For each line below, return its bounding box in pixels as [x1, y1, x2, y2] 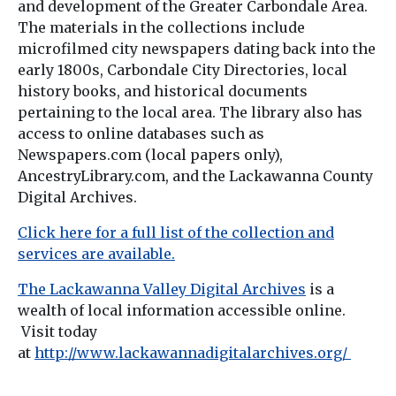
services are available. [18, 244, 175, 263]
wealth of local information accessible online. [18, 301, 346, 319]
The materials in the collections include [18, 18, 305, 36]
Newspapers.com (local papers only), [18, 145, 283, 164]
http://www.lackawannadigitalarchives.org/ [34, 343, 351, 362]
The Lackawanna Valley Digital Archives [18, 279, 306, 298]
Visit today [18, 322, 97, 340]
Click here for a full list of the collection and [18, 223, 334, 241]
